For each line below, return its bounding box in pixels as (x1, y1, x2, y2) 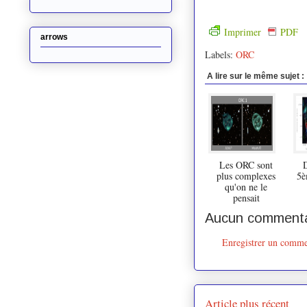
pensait (232, 191, 260, 204)
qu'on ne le (225, 180, 267, 193)
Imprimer (224, 25, 264, 38)
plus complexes (217, 169, 275, 182)
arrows (40, 32, 68, 42)
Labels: (205, 47, 236, 61)
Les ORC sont (219, 158, 273, 171)
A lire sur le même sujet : (207, 71, 304, 81)
